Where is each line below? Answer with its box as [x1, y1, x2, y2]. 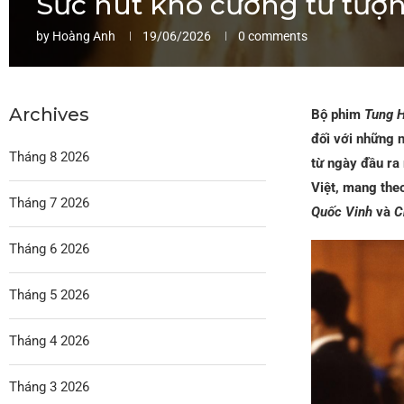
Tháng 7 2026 [9, 194, 89, 211]
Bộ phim [310, 106, 364, 123]
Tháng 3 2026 [9, 378, 89, 395]
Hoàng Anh [52, 28, 115, 43]
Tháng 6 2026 [9, 240, 89, 257]
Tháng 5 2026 [9, 286, 89, 303]
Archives [9, 103, 89, 125]
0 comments [238, 28, 308, 43]
